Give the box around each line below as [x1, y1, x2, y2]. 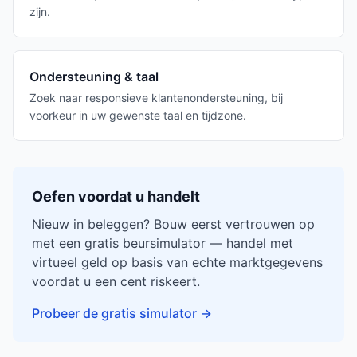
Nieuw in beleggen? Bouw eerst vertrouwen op [32, 216, 315, 232]
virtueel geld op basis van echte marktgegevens [32, 254, 323, 270]
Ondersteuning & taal [29, 69, 159, 84]
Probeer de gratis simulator [32, 305, 197, 321]
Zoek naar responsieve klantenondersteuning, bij [29, 91, 283, 104]
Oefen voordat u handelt [32, 188, 200, 205]
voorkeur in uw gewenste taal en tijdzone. [29, 108, 246, 122]
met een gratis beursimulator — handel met [32, 235, 293, 251]
